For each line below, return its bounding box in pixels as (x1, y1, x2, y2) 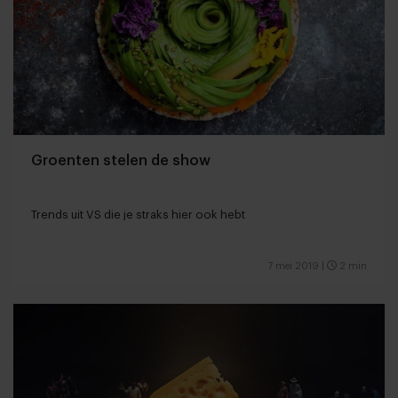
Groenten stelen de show (31, 154, 211, 169)
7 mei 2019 (267, 261, 319, 272)
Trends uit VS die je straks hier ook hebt (31, 209, 245, 221)
